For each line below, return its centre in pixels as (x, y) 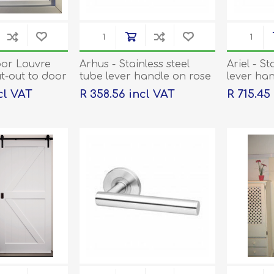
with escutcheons (122, 89)
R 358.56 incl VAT (127, 94)
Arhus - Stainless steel (134, 65)
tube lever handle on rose (145, 77)
